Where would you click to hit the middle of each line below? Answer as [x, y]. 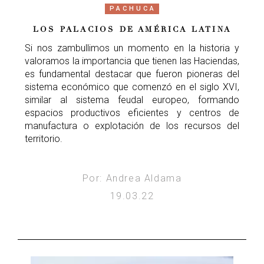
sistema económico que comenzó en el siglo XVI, [132, 87]
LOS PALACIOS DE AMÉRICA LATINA [132, 29]
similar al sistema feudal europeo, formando [132, 100]
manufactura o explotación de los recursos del [132, 126]
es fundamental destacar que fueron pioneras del [132, 74]
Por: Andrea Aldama [132, 178]
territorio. [45, 138]
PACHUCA [133, 8]
